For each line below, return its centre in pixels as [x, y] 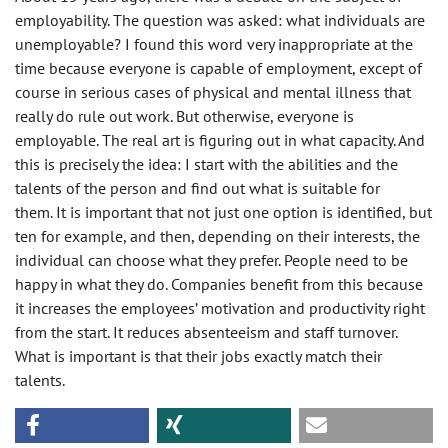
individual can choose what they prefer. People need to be [211, 260]
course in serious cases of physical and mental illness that [213, 92]
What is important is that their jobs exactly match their [198, 356]
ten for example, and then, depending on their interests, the [217, 236]
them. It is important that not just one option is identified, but [223, 212]
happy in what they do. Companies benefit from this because [219, 284]
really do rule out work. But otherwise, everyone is [184, 116]
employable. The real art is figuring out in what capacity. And [220, 140]
